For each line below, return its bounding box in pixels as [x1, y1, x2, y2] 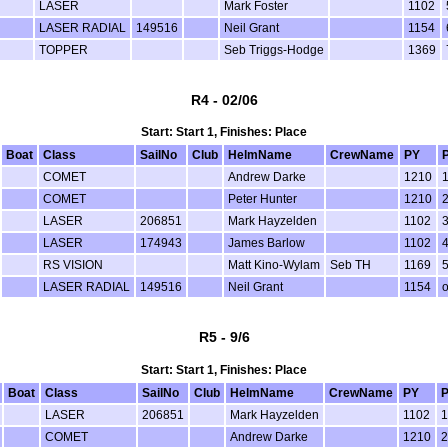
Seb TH [330, 259, 371, 272]
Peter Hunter [228, 193, 297, 206]
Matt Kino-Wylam [228, 259, 320, 272]
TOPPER [39, 43, 88, 56]
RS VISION [43, 259, 103, 272]
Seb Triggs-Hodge [224, 43, 324, 56]
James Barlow [228, 237, 305, 250]
